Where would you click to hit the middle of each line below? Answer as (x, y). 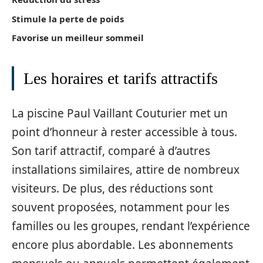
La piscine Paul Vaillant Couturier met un (120, 113)
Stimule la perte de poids (68, 18)
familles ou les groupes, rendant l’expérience (131, 226)
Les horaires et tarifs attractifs (121, 78)
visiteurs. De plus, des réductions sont (112, 188)
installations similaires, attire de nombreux (126, 169)
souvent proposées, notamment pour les (121, 207)
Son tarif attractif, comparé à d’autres (111, 151)
